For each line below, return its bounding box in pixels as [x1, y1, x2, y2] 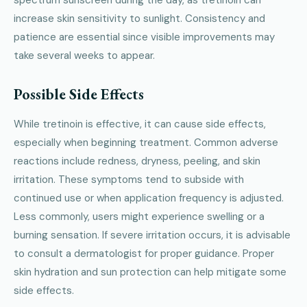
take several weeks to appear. [14, 48, 155, 62]
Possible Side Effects [14, 84, 144, 104]
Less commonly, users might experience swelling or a [14, 209, 265, 223]
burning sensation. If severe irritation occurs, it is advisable [14, 228, 291, 242]
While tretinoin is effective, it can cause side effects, [14, 116, 266, 131]
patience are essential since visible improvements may [14, 29, 275, 44]
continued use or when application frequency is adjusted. [14, 191, 284, 205]
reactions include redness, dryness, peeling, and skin [14, 153, 260, 168]
